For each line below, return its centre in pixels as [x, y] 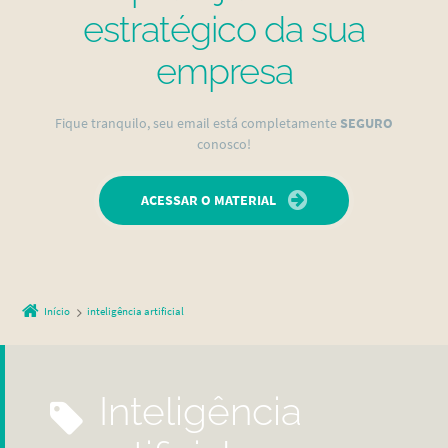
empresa [224, 70]
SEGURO [366, 122]
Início [57, 311]
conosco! [224, 143]
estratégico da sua [224, 28]
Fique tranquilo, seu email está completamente [197, 122]
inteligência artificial [136, 311]
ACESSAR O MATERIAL [209, 199]
